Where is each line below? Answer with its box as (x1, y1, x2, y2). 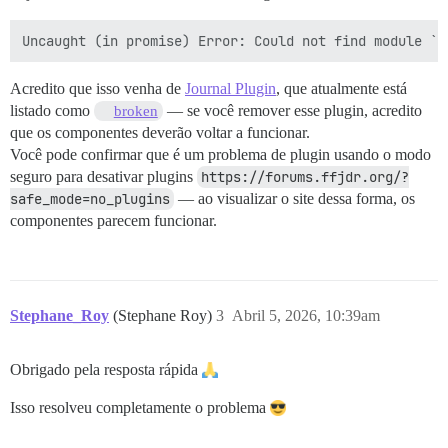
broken (113, 103, 158, 119)
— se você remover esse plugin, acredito (162, 102, 422, 119)
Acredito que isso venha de (10, 80, 185, 97)
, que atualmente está (276, 80, 407, 97)
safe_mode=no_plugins (10, 190, 170, 208)
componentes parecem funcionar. (10, 212, 217, 229)
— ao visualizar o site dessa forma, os (174, 190, 415, 207)
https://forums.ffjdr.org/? (201, 168, 409, 186)
